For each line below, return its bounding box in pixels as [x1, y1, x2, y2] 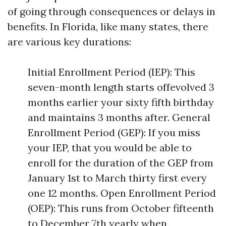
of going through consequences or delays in [8, 5, 215, 18]
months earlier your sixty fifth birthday [28, 96, 214, 108]
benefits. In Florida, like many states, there [8, 20, 208, 33]
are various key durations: [8, 35, 131, 48]
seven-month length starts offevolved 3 [28, 81, 214, 93]
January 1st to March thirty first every [28, 172, 207, 184]
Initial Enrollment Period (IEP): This [28, 66, 195, 78]
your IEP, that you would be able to [28, 141, 192, 154]
